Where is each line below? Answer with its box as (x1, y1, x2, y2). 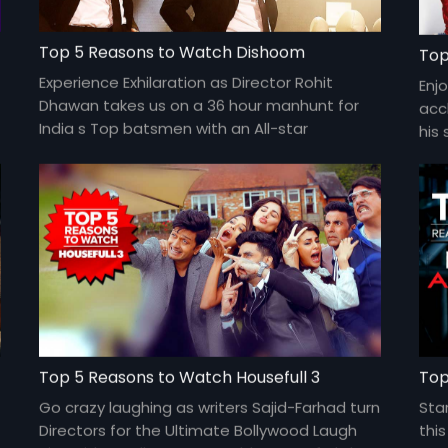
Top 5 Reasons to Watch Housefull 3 (39, 365, 321, 389)
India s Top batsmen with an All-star (39, 117, 309, 139)
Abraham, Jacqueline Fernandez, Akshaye (39, 163, 348, 185)
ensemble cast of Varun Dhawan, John (39, 140, 327, 162)
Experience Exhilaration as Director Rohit (39, 71, 334, 93)
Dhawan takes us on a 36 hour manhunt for (39, 94, 360, 116)
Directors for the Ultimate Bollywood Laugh (39, 419, 358, 441)
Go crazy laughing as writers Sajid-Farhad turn (39, 396, 381, 418)
